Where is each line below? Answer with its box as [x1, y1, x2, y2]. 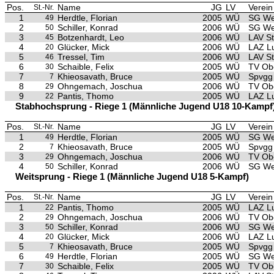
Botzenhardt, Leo [57, 32, 124, 42]
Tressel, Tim [57, 52, 105, 62]
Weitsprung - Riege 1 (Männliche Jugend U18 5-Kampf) [15, 171, 249, 182]
